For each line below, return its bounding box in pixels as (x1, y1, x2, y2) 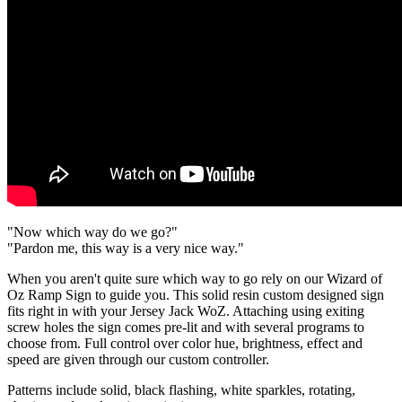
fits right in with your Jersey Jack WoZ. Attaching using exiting (7, 303, 364, 319)
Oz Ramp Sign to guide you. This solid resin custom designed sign (7, 287, 384, 302)
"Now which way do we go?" (7, 224, 178, 240)
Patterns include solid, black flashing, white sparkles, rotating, (7, 382, 355, 398)
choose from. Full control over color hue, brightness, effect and (7, 336, 363, 351)
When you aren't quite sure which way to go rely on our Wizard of (7, 271, 382, 286)
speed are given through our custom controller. (7, 352, 273, 367)
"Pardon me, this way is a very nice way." (7, 240, 244, 256)
